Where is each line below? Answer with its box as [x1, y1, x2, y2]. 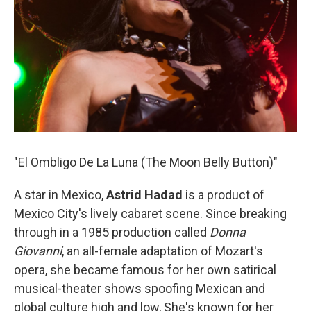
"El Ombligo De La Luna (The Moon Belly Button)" [14, 155, 278, 170]
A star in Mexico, [14, 187, 106, 203]
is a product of [183, 187, 264, 203]
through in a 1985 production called [14, 225, 210, 240]
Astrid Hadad [106, 187, 183, 203]
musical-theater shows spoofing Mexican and [14, 281, 265, 296]
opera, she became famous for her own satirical [14, 262, 276, 278]
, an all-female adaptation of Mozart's [62, 244, 263, 259]
